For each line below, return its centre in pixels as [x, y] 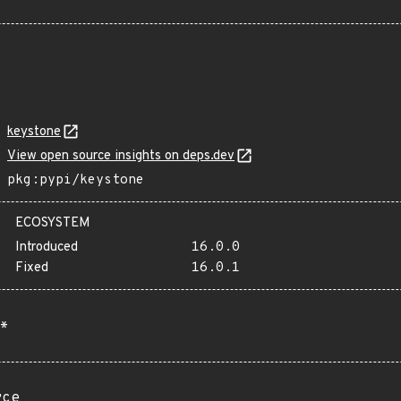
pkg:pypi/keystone [76, 180]
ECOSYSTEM [53, 223]
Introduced [47, 247]
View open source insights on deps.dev [121, 156]
